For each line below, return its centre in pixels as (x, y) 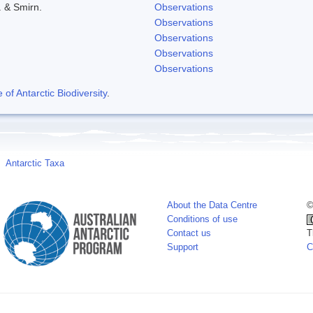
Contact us (189, 233)
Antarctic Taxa (35, 163)
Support (183, 247)
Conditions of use (202, 219)
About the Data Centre (212, 205)
